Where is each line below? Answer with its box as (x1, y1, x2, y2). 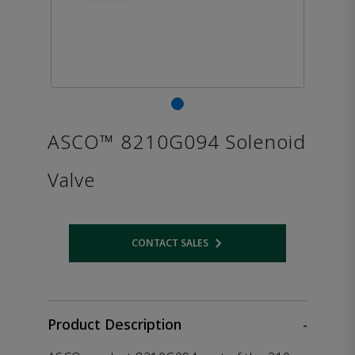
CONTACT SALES (131, 236, 208, 250)
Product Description (48, 315, 181, 334)
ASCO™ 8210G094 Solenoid (48, 128, 306, 155)
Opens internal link (176, 241, 271, 255)
